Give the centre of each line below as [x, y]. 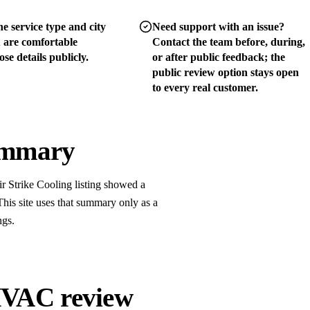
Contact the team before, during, [229, 42]
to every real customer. [206, 87]
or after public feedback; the [219, 57]
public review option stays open [226, 72]
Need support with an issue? [219, 26]
